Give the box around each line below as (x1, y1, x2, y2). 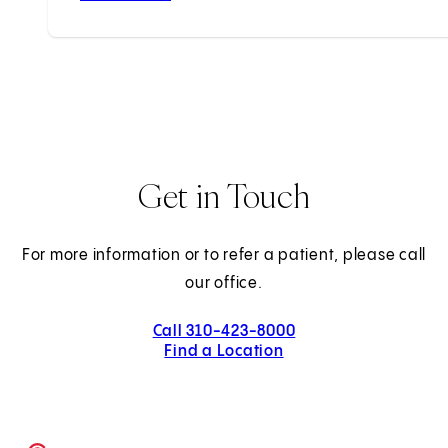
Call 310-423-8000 (152, 323, 296, 341)
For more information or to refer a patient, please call (21, 247, 427, 265)
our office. (185, 275, 263, 293)
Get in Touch (137, 174, 311, 217)
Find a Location (164, 343, 284, 361)
